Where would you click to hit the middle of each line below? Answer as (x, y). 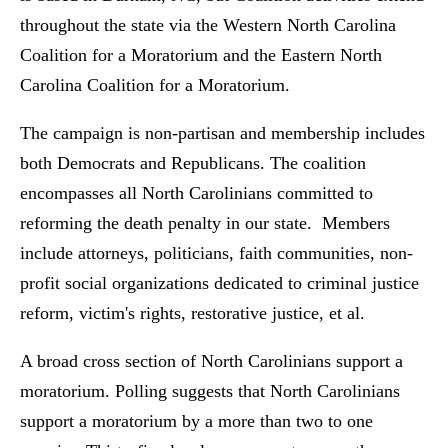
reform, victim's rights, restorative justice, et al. (195, 312)
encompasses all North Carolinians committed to (196, 192)
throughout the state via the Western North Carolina (208, 24)
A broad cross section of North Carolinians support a (211, 360)
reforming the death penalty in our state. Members (205, 222)
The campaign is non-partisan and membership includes (222, 132)
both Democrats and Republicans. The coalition (193, 162)
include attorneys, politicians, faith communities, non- (216, 252)
